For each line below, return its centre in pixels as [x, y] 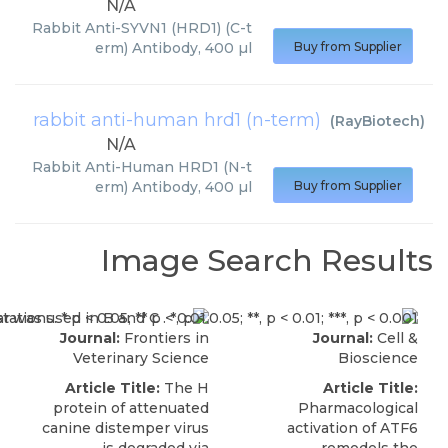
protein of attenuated [131, 408]
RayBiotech [377, 121]
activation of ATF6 [352, 428]
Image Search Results [267, 260]
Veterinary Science [141, 358]
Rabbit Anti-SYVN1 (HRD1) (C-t [142, 28]
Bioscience [378, 358]
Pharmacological [358, 408]
